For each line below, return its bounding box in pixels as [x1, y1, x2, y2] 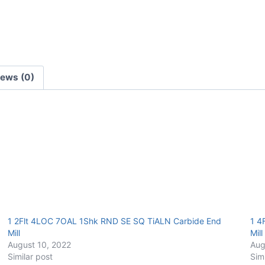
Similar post [7, 251, 53, 262]
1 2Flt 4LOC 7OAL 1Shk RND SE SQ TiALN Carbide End [7, 216, 221, 227]
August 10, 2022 [7, 240, 71, 250]
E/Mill [146, 1, 172, 14]
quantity [146, 17, 185, 30]
